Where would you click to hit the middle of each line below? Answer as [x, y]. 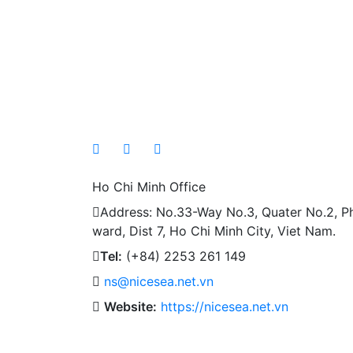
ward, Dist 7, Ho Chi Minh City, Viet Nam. [214, 231]
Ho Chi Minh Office [149, 187]
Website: [130, 307]
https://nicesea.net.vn [225, 307]
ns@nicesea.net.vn [159, 282]
